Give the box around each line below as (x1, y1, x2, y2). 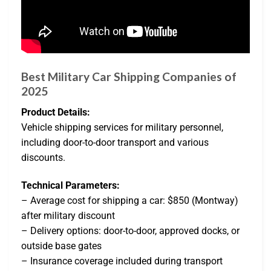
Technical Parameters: (21, 179, 120, 191)
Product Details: (21, 106, 90, 118)
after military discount (21, 209, 115, 221)
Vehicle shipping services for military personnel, (21, 121, 223, 133)
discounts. (21, 151, 65, 163)
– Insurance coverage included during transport (21, 255, 223, 267)
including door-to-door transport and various (21, 136, 209, 148)
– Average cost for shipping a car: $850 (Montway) (21, 194, 238, 206)
